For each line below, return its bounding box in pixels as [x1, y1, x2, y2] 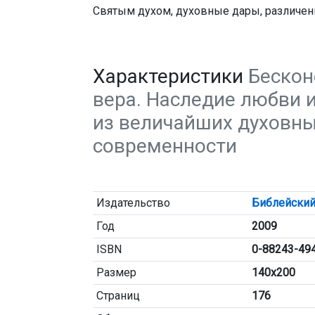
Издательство [96, 196, 170, 210]
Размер [96, 266, 136, 279]
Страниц [96, 289, 140, 302]
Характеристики [93, 65, 248, 88]
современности [93, 134, 237, 157]
